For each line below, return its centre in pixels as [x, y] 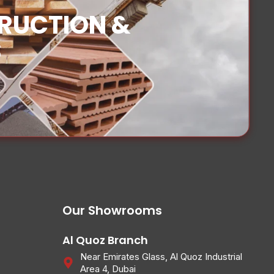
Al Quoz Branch [105, 240]
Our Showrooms [112, 210]
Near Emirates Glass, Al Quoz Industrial [161, 256]
